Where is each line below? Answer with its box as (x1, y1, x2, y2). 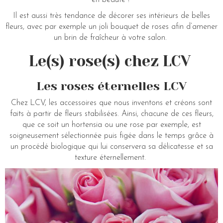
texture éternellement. (75, 153, 148, 162)
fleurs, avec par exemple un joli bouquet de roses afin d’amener (5, 22, 218, 31)
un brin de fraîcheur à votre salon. (54, 33, 169, 42)
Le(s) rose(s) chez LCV (28, 52, 195, 70)
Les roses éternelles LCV (36, 79, 187, 93)
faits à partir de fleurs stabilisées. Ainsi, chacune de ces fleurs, (9, 110, 214, 118)
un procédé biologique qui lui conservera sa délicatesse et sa (10, 142, 213, 151)
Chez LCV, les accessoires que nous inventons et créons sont (11, 99, 212, 107)
